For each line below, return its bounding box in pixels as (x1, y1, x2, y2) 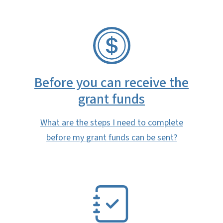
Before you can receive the (34, 73, 189, 93)
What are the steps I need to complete (40, 116, 183, 129)
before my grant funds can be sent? (46, 131, 177, 144)
